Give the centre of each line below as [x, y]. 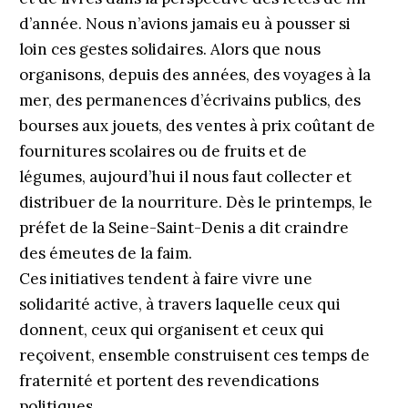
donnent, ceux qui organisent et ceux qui [171, 330]
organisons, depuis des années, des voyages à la [194, 75]
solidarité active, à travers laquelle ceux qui [179, 304]
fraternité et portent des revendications [168, 381]
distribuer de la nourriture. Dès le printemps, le [195, 202]
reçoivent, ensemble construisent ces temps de [194, 355]
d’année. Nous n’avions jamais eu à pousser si [184, 24]
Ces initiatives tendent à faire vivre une [165, 279]
